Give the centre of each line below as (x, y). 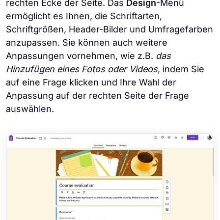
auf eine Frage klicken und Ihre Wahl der (91, 82)
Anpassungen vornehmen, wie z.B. (81, 56)
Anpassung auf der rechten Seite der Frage (97, 96)
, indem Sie (181, 69)
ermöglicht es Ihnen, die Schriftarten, (84, 16)
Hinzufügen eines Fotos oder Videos (82, 69)
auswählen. (30, 109)
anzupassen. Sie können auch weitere (87, 43)
